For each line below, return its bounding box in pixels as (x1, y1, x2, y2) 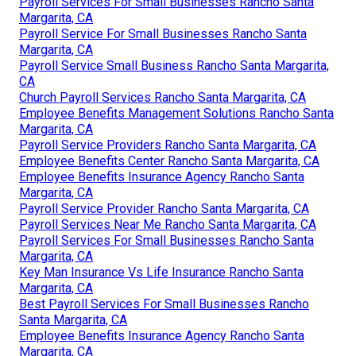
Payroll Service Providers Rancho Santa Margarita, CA (19, 137, 316, 153)
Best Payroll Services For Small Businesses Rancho (19, 296, 309, 312)
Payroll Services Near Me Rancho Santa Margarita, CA (19, 217, 316, 233)
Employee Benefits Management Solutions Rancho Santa (19, 106, 334, 122)
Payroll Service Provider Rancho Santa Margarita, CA (19, 201, 309, 217)
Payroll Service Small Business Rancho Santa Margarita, (19, 58, 329, 74)
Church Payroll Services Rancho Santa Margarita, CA (19, 90, 306, 106)
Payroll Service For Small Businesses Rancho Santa (19, 26, 307, 42)
